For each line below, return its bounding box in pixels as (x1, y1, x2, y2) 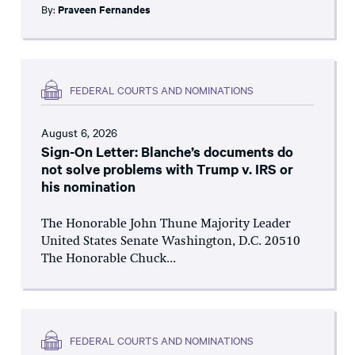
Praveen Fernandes (58, 2, 151, 17)
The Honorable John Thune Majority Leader (41, 218, 291, 231)
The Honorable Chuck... (41, 253, 176, 266)
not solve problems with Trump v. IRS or (41, 159, 293, 179)
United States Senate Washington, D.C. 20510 (41, 235, 300, 249)
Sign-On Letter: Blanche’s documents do (41, 142, 293, 162)
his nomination (41, 177, 136, 197)
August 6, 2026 (41, 124, 117, 141)
